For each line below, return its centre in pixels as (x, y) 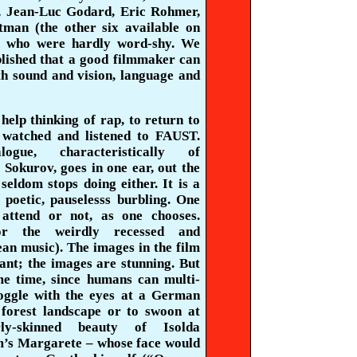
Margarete (50, 343)
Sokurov (29, 168)
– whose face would (141, 343)
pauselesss (81, 200)
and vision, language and (124, 75)
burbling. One (156, 200)
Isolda (182, 327)
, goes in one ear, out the (127, 168)
